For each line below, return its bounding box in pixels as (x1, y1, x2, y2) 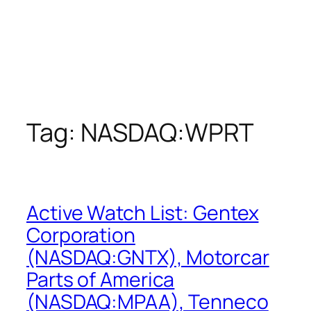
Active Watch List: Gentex (26, 199, 259, 226)
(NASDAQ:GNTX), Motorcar (26, 243, 269, 271)
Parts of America (26, 265, 175, 293)
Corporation (26, 221, 135, 249)
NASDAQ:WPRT (80, 115, 255, 150)
